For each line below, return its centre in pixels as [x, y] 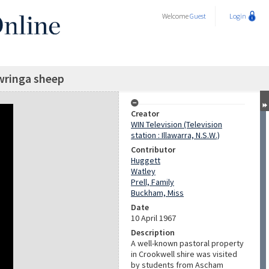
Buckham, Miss [157, 193]
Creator [145, 113]
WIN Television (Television [177, 124]
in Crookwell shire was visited [184, 254]
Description [153, 232]
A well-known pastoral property [187, 243]
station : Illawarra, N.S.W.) [175, 135]
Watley [143, 171]
